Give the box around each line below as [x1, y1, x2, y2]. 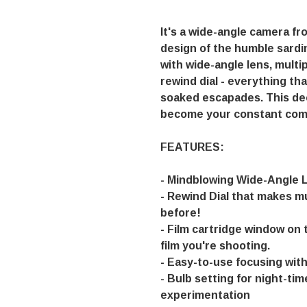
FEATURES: [160, 141, 224, 153]
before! [160, 207, 201, 219]
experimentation [160, 289, 250, 302]
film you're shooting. [160, 240, 270, 252]
